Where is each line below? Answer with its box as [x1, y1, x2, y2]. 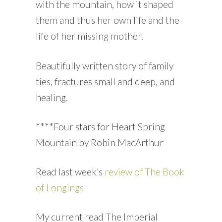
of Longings [35, 181, 84, 193]
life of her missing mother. [35, 30, 143, 42]
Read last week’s [35, 166, 105, 177]
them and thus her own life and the [35, 14, 179, 26]
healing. [35, 91, 68, 103]
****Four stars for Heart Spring [35, 120, 165, 132]
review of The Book [104, 166, 184, 177]
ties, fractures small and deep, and [35, 75, 175, 87]
